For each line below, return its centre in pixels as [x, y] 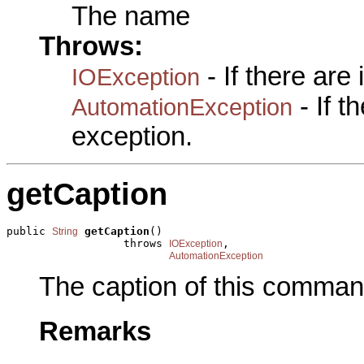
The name [131, 17]
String [65, 231]
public [29, 231]
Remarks [95, 331]
